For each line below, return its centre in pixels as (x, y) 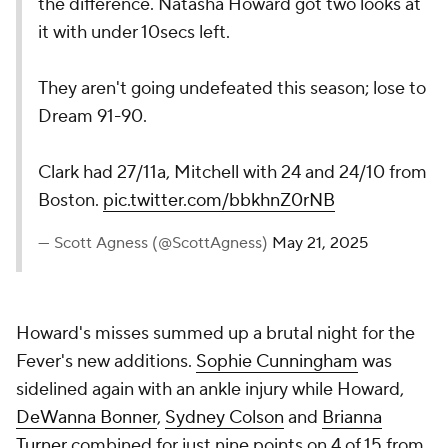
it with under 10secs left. (134, 32)
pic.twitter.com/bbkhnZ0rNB (219, 200)
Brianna (352, 417)
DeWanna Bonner (86, 417)
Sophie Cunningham (277, 361)
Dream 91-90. (92, 116)
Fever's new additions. (106, 361)
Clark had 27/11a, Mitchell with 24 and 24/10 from (232, 172)
